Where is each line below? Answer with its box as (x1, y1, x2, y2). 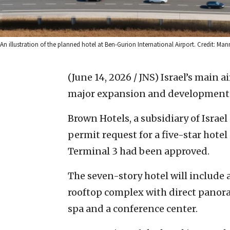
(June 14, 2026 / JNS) (68, 71, 159, 83)
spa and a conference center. (68, 202, 198, 215)
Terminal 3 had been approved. (68, 145, 209, 157)
